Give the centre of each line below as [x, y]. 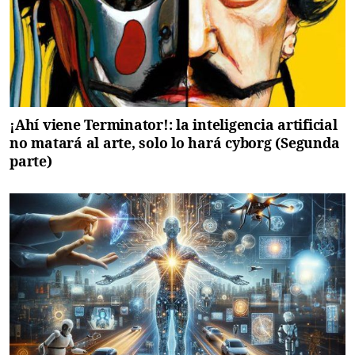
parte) [31, 161]
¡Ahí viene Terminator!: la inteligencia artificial [174, 125]
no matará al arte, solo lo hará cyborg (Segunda [175, 143]
